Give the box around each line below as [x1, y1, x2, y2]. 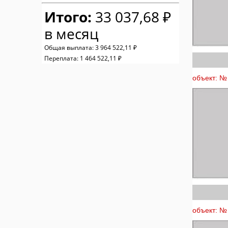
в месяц [44, 24, 99, 44]
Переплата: [44, 54, 80, 63]
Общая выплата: [44, 44, 95, 52]
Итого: [44, 7, 92, 27]
